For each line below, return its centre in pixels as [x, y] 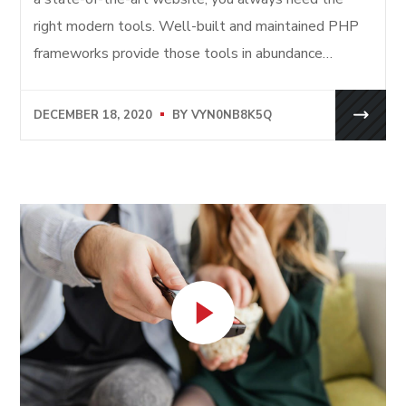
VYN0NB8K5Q [232, 116]
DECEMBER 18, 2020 [93, 116]
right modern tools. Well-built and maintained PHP [197, 26]
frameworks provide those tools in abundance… [184, 53]
